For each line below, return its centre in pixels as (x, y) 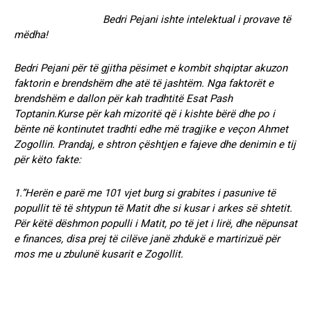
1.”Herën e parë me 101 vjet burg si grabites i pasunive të (145, 193)
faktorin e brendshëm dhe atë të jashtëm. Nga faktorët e (144, 83)
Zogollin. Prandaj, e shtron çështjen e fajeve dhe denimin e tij (155, 144)
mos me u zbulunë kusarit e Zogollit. (99, 254)
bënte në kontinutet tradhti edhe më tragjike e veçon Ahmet (151, 129)
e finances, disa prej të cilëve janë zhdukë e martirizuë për (147, 238)
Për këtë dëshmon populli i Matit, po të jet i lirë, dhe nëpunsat (155, 223)
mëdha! (53, 34)
